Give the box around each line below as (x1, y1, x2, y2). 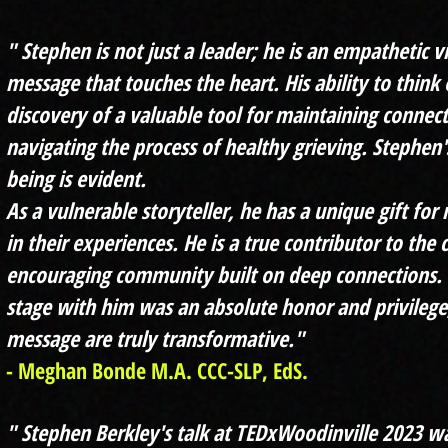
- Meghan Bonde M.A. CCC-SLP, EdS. (6, 354, 308, 385)
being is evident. (6, 162, 146, 193)
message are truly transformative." (6, 322, 304, 353)
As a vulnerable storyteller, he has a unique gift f (6, 194, 419, 225)
